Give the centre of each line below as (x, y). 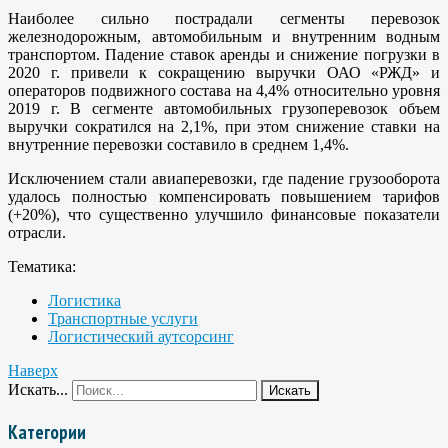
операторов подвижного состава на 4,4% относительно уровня (224, 90)
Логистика (84, 300)
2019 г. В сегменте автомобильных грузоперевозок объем (224, 108)
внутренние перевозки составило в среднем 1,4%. (178, 144)
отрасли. (41, 232)
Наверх (33, 370)
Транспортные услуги (123, 318)
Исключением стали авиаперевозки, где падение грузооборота (224, 178)
